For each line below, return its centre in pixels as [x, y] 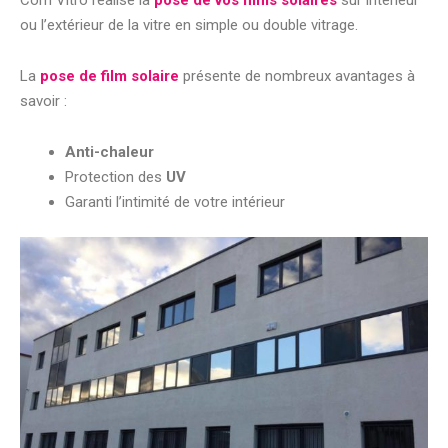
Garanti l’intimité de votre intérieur [175, 201]
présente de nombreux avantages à [299, 75]
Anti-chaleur [109, 151]
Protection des [115, 176]
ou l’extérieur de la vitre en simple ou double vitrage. [189, 24]
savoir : [43, 100]
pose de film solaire [109, 75]
